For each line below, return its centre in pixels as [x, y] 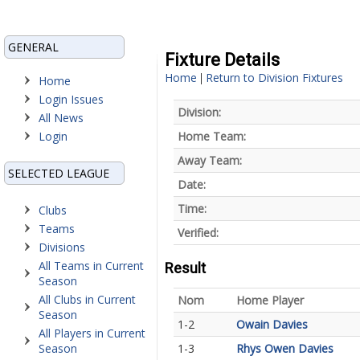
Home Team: [212, 136]
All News [61, 118]
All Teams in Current [91, 266]
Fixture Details [222, 60]
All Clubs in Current [87, 299]
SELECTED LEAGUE [59, 173]
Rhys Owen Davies [285, 348]
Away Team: [210, 160]
